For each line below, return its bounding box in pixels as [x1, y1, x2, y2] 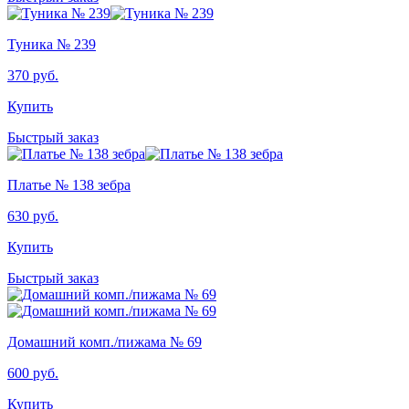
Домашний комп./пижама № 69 [7, 333, 202, 350]
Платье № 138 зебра [7, 176, 131, 193]
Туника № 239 [7, 36, 96, 52]
